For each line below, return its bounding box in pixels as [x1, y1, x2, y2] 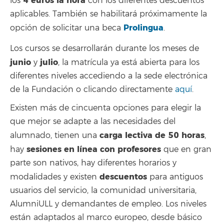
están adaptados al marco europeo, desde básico [10, 212, 202, 222]
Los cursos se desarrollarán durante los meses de [10, 43, 199, 53]
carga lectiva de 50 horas [99, 129, 204, 140]
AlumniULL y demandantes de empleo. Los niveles [10, 198, 206, 209]
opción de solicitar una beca [10, 23, 123, 33]
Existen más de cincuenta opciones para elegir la [10, 102, 201, 113]
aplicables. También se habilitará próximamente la [10, 9, 207, 19]
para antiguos [147, 171, 203, 182]
